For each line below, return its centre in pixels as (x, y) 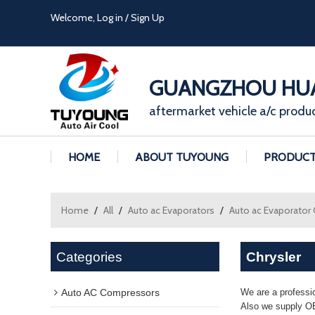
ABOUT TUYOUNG (182, 157)
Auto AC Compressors (110, 293)
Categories (90, 256)
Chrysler (274, 256)
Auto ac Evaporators (171, 210)
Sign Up (148, 18)
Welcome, (74, 18)
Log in (110, 18)
